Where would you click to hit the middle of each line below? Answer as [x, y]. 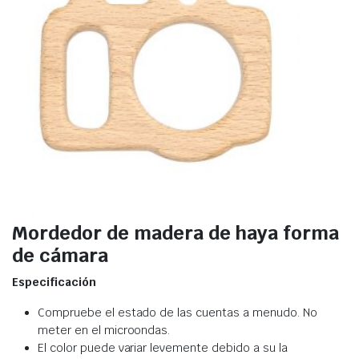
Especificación [54, 282]
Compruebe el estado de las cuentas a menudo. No [177, 313]
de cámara [60, 256]
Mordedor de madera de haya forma [175, 233]
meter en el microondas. [104, 331]
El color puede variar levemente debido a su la [163, 348]
